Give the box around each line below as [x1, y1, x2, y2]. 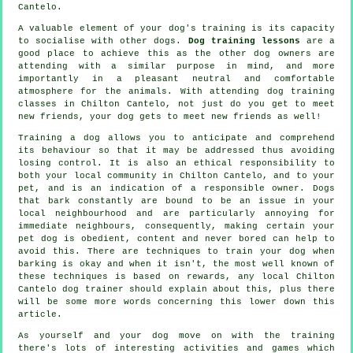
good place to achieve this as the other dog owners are [18, 48, 335, 58]
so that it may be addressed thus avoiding [91, 145, 336, 155]
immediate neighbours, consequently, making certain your [18, 221, 335, 231]
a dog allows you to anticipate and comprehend [62, 132, 335, 143]
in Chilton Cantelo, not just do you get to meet [57, 98, 335, 109]
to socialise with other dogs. [18, 35, 188, 46]
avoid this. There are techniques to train [18, 246, 261, 256]
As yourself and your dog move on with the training [18, 330, 335, 340]
